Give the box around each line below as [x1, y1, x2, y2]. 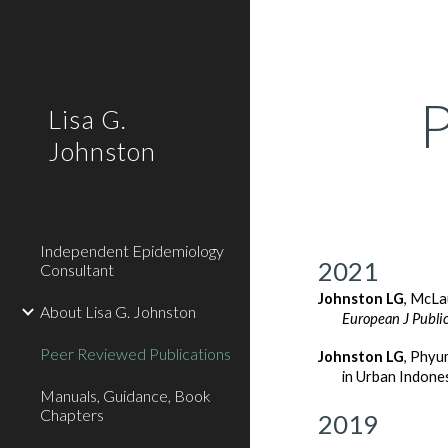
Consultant [40, 260, 114, 279]
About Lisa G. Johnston [40, 302, 196, 321]
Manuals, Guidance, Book [40, 386, 211, 405]
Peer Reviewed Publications [40, 344, 231, 363]
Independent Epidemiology [40, 241, 224, 260]
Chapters [40, 405, 104, 424]
